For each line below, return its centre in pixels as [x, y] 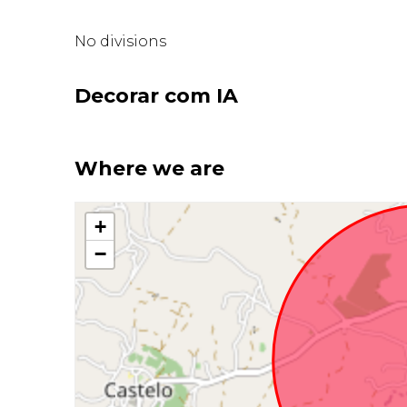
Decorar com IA [157, 96]
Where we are [150, 169]
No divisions [121, 41]
